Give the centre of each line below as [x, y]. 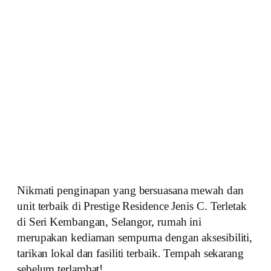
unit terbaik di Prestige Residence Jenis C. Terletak [132, 206]
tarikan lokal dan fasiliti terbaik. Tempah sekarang [130, 253]
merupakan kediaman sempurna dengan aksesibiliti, [135, 237]
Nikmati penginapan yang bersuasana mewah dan [130, 190]
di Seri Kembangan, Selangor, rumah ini [109, 221]
